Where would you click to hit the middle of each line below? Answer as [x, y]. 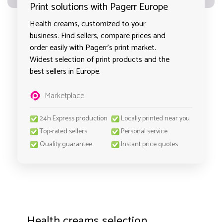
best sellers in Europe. [65, 72]
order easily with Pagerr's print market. [93, 48]
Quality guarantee [66, 144]
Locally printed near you [155, 119]
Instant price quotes [149, 144]
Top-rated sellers [63, 132]
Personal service [144, 132]
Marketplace [64, 96]
